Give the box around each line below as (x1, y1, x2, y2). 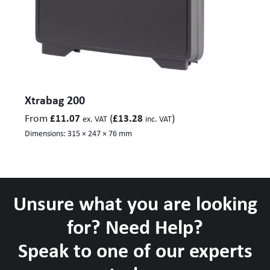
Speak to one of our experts (17, 236, 253, 263)
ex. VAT (83, 113, 107, 124)
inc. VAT (145, 113, 172, 124)
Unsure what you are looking (13, 189, 257, 216)
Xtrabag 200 (25, 91, 85, 108)
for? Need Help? (67, 212, 203, 240)
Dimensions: (25, 127, 67, 139)
